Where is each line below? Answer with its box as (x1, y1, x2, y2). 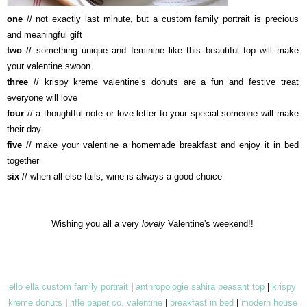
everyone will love (7, 92, 77, 103)
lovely (142, 218, 166, 229)
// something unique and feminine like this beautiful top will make (22, 45, 299, 56)
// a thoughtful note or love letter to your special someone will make (24, 108, 299, 119)
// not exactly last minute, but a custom (23, 13, 195, 24)
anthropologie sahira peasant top (136, 281, 265, 292)
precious (260, 13, 299, 24)
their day (7, 123, 41, 134)
